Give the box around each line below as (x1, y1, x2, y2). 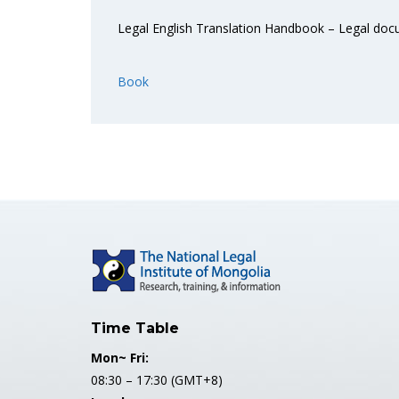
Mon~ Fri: (91, 349, 149, 366)
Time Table (91, 320, 179, 337)
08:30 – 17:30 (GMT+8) (91, 371, 223, 388)
